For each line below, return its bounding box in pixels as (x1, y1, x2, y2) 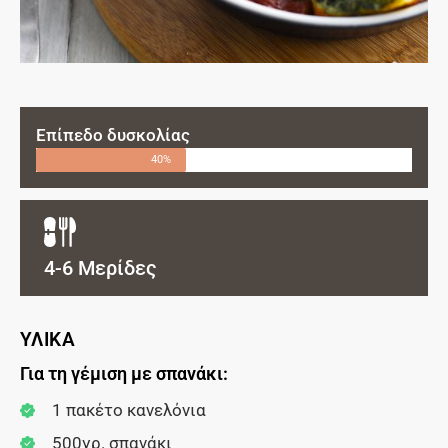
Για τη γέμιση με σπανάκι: (20, 362, 228, 384)
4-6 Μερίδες (44, 255, 157, 280)
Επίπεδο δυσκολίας (36, 124, 190, 145)
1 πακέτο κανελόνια (51, 399, 206, 420)
